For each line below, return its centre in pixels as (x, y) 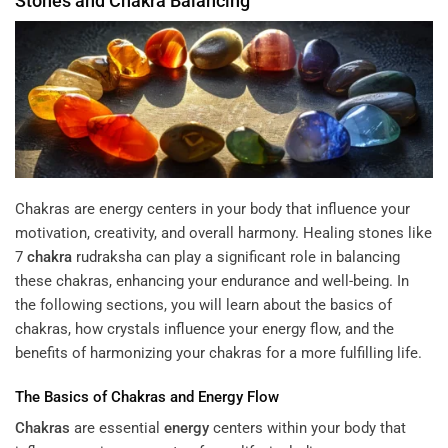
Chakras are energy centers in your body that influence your (212, 209)
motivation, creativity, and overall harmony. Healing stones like (223, 233)
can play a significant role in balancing (271, 257)
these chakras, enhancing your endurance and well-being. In (212, 281)
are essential (117, 428)
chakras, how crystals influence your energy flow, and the (204, 329)
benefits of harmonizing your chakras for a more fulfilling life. (218, 353)
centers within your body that (307, 428)
